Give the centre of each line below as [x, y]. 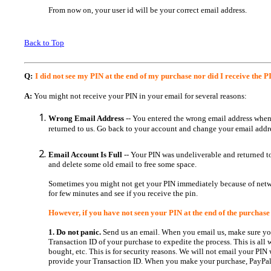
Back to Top [44, 43]
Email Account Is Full [86, 155]
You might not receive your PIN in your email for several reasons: [139, 96]
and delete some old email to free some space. [122, 164]
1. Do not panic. [75, 232]
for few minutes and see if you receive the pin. [123, 193]
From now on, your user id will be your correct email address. [148, 12]
